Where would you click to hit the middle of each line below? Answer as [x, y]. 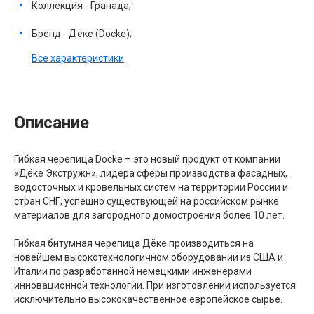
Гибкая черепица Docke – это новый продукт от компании [147, 159]
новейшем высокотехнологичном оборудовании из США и [149, 257]
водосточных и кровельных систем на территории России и [151, 187]
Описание [52, 122]
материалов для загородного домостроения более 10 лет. [149, 215]
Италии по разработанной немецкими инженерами [133, 271]
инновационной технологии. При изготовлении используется [155, 285]
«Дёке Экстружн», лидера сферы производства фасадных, [151, 173]
